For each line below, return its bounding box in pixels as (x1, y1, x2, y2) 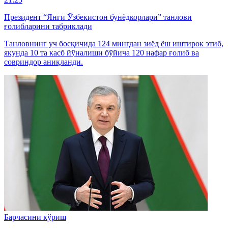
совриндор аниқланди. (4, 57, 83, 66)
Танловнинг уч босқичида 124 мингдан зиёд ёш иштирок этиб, (4, 39, 223, 48)
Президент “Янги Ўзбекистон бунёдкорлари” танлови (4, 12, 192, 21)
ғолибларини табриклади (4, 21, 92, 31)
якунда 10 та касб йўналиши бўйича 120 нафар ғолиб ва (4, 48, 199, 57)
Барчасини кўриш (4, 212, 66, 221)
